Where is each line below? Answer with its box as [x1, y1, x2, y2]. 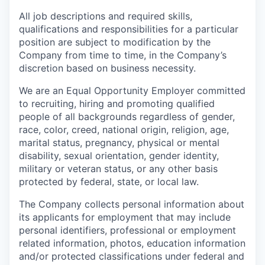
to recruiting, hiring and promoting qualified [19, 98, 215, 110]
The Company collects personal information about [19, 198, 244, 211]
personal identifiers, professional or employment [19, 224, 236, 237]
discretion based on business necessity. [19, 62, 196, 75]
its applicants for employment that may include [19, 211, 231, 224]
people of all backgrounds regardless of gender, [19, 111, 235, 123]
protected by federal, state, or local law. [19, 176, 199, 188]
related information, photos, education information [19, 237, 245, 250]
